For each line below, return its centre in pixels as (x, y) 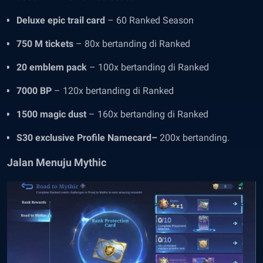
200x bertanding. (193, 138)
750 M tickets (46, 44)
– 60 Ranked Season (149, 20)
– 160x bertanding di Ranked (150, 114)
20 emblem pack (53, 67)
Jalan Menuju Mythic (57, 162)
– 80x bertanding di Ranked (134, 44)
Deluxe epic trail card (61, 20)
